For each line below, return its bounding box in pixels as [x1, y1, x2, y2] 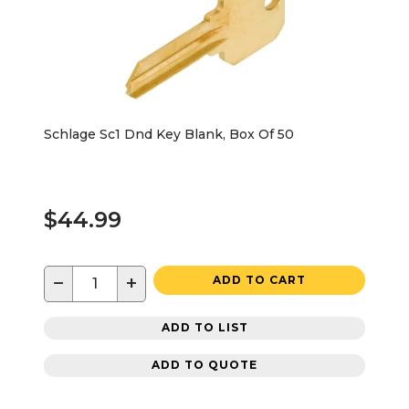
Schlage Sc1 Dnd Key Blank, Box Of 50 [44, 125, 294, 142]
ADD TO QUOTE [152, 358, 257, 372]
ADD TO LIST [161, 320, 248, 335]
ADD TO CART [213, 272, 306, 287]
